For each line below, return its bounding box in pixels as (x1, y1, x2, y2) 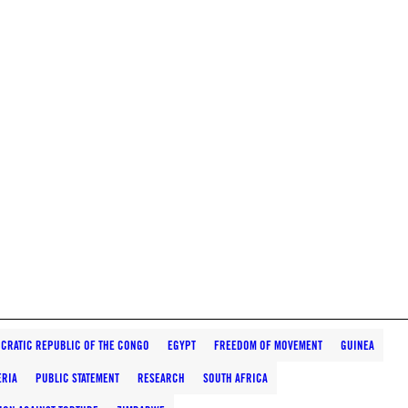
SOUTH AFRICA (203, 371, 268, 385)
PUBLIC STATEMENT (36, 371, 119, 385)
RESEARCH (138, 371, 185, 385)
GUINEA (341, 338, 374, 352)
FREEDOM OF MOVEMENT (214, 338, 322, 352)
